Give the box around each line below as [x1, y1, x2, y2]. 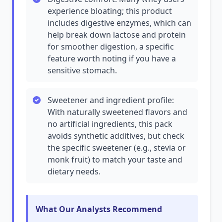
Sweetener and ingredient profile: [48, 95, 174, 106]
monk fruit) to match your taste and [48, 154, 182, 165]
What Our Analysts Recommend [36, 204, 162, 215]
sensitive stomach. [48, 65, 117, 76]
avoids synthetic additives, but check [48, 130, 184, 141]
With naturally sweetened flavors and [48, 107, 187, 117]
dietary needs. [48, 166, 101, 177]
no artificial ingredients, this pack [48, 118, 172, 129]
